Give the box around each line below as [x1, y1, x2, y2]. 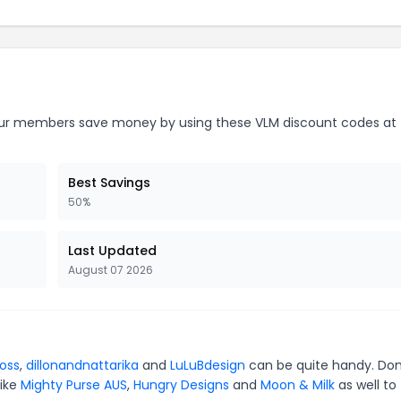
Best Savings [68, 173, 150, 192]
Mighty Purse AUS [21, 375, 127, 394]
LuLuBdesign [170, 355, 245, 374]
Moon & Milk [260, 375, 335, 394]
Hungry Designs [133, 375, 229, 394]
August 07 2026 [68, 261, 153, 277]
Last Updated [68, 241, 157, 260]
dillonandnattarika [26, 355, 139, 374]
